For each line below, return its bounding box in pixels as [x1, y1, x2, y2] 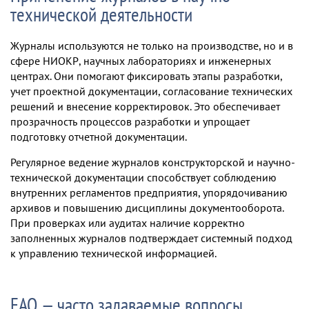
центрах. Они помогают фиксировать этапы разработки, [10, 69, 282, 83]
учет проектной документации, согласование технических [10, 84, 292, 98]
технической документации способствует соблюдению [10, 170, 277, 184]
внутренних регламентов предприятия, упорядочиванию [10, 186, 288, 199]
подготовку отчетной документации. [10, 130, 187, 143]
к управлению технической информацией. [10, 246, 217, 260]
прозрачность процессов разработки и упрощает [10, 114, 250, 128]
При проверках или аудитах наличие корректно [10, 216, 245, 230]
